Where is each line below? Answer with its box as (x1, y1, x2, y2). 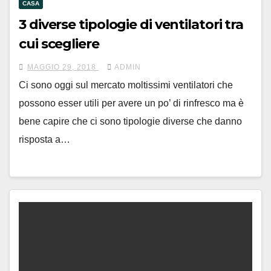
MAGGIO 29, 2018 (27, 63, 99, 72)
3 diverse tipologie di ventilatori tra (19, 16, 244, 33)
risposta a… (19, 134, 70, 145)
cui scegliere (19, 36, 99, 53)
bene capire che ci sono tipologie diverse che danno (19, 116, 242, 127)
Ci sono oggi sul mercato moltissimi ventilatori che (19, 80, 233, 91)
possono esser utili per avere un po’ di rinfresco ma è (19, 98, 244, 109)
